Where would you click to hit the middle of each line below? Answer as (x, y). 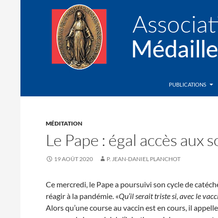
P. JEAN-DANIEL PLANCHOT (144, 159)
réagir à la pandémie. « (82, 196)
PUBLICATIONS (188, 84)
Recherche (40, 78)
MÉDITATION (64, 123)
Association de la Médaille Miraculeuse (111, 85)
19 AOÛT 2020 (74, 159)
